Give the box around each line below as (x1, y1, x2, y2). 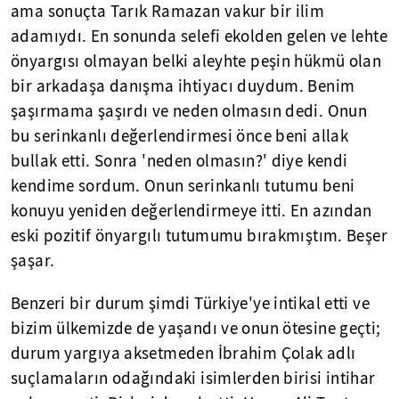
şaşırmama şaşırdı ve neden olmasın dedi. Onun (11, 101, 368, 122)
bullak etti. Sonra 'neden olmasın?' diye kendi (11, 151, 348, 172)
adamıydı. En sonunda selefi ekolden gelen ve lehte (11, 26, 388, 47)
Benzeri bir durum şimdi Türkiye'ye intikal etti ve (11, 293, 370, 314)
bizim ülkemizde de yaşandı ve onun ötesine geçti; (11, 318, 381, 339)
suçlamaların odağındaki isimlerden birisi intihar (11, 368, 376, 389)
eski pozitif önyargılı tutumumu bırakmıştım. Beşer (11, 225, 388, 247)
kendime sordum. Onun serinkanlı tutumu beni (11, 175, 355, 197)
